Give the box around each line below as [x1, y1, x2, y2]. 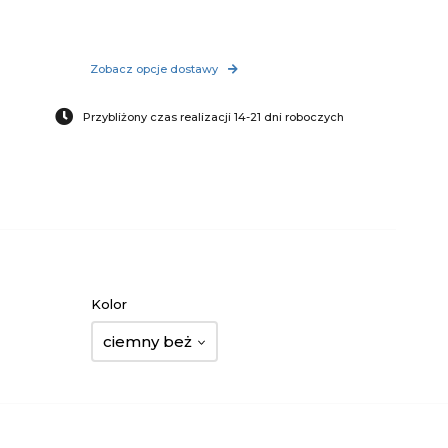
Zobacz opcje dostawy [90, 62, 219, 76]
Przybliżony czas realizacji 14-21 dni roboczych [83, 110, 345, 124]
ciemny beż [103, 332, 192, 351]
